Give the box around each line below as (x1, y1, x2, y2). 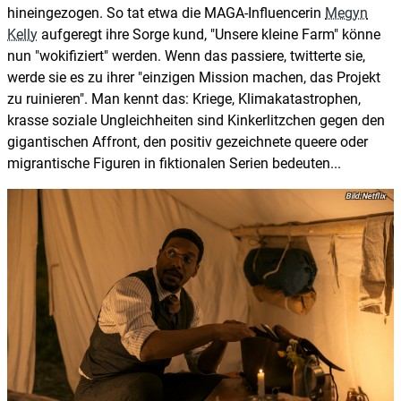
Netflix (362, 191, 386, 200)
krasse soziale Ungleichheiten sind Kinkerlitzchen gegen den (7, 111, 385, 129)
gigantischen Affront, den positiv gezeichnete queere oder (7, 132, 368, 150)
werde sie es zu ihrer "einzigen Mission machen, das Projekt (7, 68, 380, 86)
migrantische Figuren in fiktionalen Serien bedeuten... (7, 154, 341, 172)
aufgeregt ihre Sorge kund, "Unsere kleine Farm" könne (38, 25, 380, 43)
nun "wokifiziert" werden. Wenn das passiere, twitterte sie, (7, 47, 365, 64)
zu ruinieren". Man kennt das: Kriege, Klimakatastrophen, (7, 90, 361, 107)
